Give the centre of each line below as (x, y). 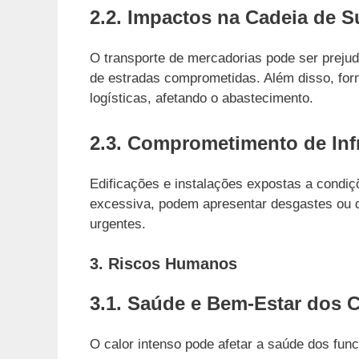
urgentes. (118, 224)
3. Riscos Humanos (163, 264)
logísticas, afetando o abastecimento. (202, 99)
